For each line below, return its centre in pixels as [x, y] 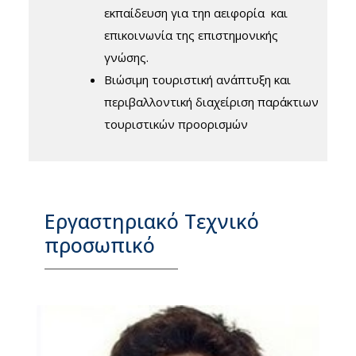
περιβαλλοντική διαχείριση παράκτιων [211, 102]
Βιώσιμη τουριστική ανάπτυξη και [197, 80]
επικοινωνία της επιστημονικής [191, 35]
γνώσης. [126, 58]
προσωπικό [100, 244]
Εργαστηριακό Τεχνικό [152, 221]
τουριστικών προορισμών [176, 124]
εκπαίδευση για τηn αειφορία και [196, 13]
